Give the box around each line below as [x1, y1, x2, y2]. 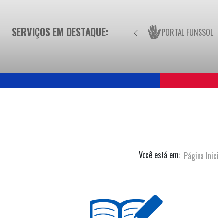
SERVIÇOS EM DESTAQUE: [12, 24, 108, 39]
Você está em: [139, 149, 180, 161]
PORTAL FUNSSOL [162, 26, 213, 38]
